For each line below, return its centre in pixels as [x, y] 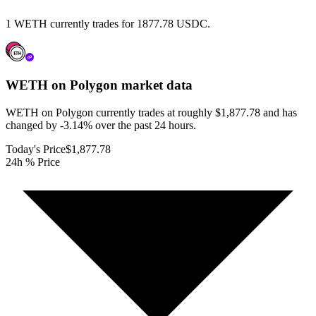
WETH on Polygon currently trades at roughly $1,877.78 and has [151, 112]
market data [155, 85]
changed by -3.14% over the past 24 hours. [101, 125]
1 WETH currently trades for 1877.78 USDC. [108, 24]
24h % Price [33, 162]
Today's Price [36, 149]
